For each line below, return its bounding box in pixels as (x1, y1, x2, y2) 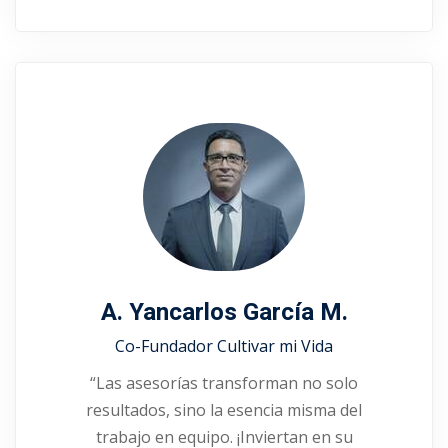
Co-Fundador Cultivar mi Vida (115, 335, 333, 357)
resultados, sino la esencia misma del (86, 399, 362, 421)
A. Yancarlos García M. (100, 295, 348, 330)
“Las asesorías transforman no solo (90, 372, 358, 394)
